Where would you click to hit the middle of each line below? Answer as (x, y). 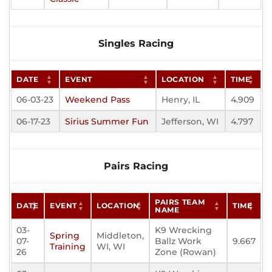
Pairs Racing (136, 166)
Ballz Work (178, 241)
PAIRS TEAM (180, 202)
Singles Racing (136, 44)
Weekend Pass (97, 100)
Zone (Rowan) (185, 252)
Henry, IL (181, 100)
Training (68, 247)
